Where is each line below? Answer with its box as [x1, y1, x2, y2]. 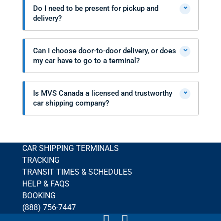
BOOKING [22, 191, 56, 200]
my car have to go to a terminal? [33, 56, 140, 65]
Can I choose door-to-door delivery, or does [33, 46, 176, 55]
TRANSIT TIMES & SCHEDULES [22, 167, 132, 177]
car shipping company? [33, 99, 109, 108]
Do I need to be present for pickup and [33, 4, 158, 13]
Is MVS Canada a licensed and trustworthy [33, 89, 172, 98]
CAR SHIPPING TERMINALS [22, 144, 119, 153]
